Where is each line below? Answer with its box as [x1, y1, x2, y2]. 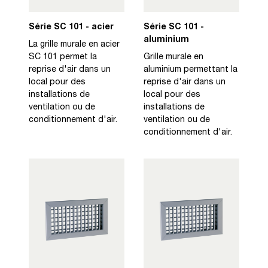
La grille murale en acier [29, 40, 120, 49]
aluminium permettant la [144, 65, 237, 74]
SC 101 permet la [29, 53, 97, 62]
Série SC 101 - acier [29, 23, 114, 32]
